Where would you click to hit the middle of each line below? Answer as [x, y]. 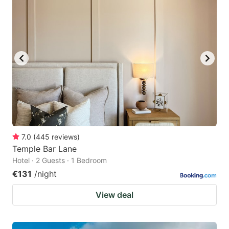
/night [45, 174]
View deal [114, 194]
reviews [64, 136]
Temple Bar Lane [44, 148]
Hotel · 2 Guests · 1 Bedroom [60, 160]
